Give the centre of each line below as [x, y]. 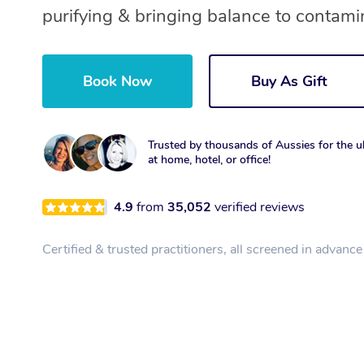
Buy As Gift [289, 82]
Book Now [117, 82]
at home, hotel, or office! [209, 160]
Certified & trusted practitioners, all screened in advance [202, 250]
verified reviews [260, 208]
